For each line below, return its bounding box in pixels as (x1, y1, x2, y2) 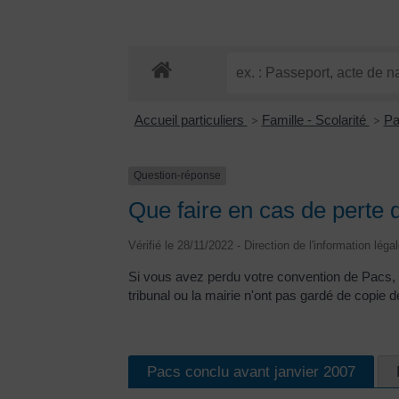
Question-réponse (134, 169, 221, 183)
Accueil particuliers (134, 112, 248, 128)
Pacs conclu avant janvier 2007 (147, 362, 355, 380)
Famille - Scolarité (261, 112, 370, 128)
